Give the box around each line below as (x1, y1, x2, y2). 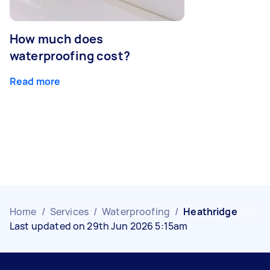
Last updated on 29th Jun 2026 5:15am (10, 219, 188, 233)
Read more (10, 74, 61, 88)
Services (49, 204, 89, 218)
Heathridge (183, 204, 237, 218)
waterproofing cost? (10, 47, 130, 64)
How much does (10, 30, 103, 47)
